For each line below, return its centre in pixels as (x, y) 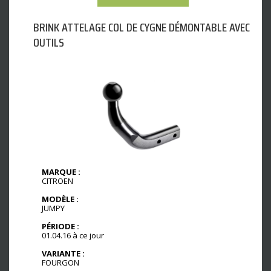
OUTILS (49, 43)
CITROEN (57, 181)
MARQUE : (61, 172)
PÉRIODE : (60, 227)
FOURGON (60, 262)
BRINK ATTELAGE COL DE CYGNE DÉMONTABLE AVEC (142, 28)
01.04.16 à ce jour (73, 236)
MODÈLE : (60, 199)
